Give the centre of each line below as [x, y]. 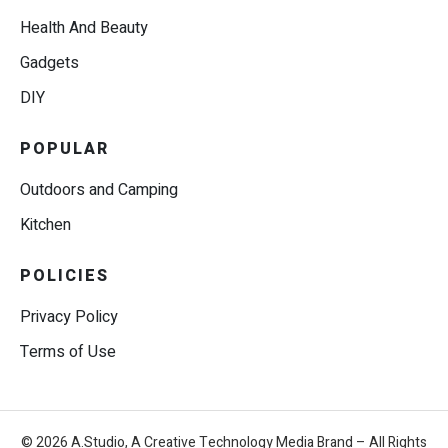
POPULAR [64, 149]
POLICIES [64, 276]
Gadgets [49, 63]
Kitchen [45, 225]
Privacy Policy [69, 317]
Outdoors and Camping [99, 190]
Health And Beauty [84, 28]
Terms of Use [68, 352]
